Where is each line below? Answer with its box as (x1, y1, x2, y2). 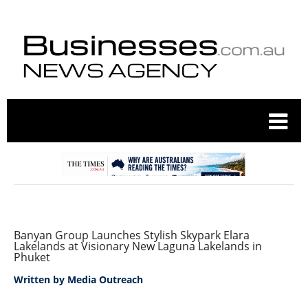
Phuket (14, 249, 50, 265)
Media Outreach (67, 272, 143, 286)
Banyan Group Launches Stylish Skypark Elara (14, 227, 250, 243)
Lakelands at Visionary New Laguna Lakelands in (14, 238, 262, 254)
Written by (14, 272, 67, 286)
